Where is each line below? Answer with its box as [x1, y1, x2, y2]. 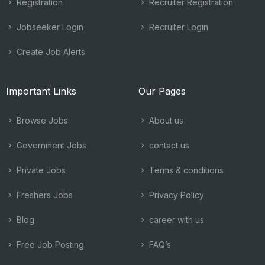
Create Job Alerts [14, 47, 85, 57]
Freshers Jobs [14, 190, 73, 200]
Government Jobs [14, 140, 86, 150]
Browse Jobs [14, 115, 68, 125]
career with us [147, 215, 204, 225]
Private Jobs [14, 165, 66, 175]
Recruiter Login [147, 22, 208, 32]
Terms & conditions [147, 165, 224, 175]
